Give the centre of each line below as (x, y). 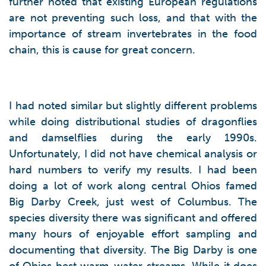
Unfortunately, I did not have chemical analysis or (133, 154)
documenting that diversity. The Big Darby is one (133, 250)
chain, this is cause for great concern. (102, 50)
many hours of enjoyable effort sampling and (133, 234)
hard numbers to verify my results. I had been (133, 170)
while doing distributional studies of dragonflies (133, 122)
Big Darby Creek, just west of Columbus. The (133, 202)
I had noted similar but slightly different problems (133, 106)
